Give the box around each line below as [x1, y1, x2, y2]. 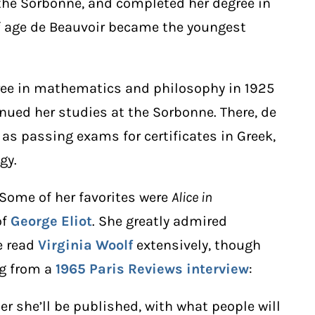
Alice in [172, 188, 212, 205]
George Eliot [11, 212, 92, 229]
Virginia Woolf [38, 236, 133, 253]
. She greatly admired [92, 212, 227, 229]
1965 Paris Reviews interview [56, 260, 249, 277]
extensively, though [133, 236, 261, 253]
